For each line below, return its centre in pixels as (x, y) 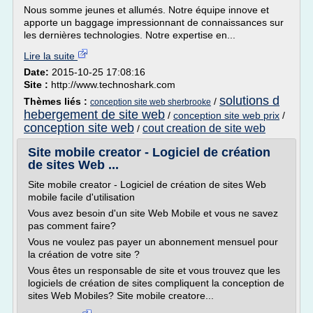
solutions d (249, 101)
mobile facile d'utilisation (81, 197)
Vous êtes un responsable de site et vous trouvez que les (154, 270)
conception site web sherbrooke (151, 102)
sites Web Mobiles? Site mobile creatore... (121, 296)
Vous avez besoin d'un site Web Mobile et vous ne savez (153, 213)
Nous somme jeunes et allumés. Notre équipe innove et (146, 10)
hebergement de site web (94, 115)
